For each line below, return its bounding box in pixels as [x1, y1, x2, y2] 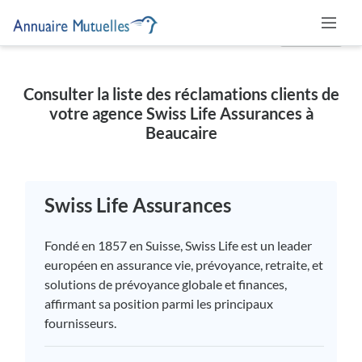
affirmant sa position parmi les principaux [44, 296, 273, 312]
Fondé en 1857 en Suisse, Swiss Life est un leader [44, 238, 312, 254]
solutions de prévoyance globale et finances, [44, 276, 287, 293]
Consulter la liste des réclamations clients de [23, 84, 339, 104]
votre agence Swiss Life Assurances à [48, 103, 314, 124]
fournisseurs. [44, 315, 116, 331]
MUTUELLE [286, 27, 336, 39]
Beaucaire [145, 123, 217, 143]
